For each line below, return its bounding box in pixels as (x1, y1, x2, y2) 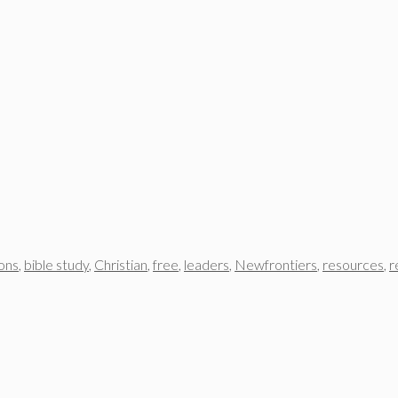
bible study (24, 255, 89, 273)
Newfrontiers (235, 255, 317, 273)
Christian (94, 255, 147, 273)
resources (322, 255, 384, 273)
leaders (184, 255, 229, 273)
